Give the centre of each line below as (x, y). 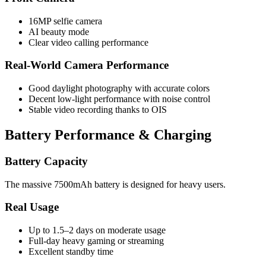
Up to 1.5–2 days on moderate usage (97, 230)
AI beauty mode (59, 31)
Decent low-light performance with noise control (119, 99)
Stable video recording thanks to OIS (98, 110)
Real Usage (32, 207)
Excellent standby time (71, 251)
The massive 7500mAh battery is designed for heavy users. (115, 184)
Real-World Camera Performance (87, 65)
